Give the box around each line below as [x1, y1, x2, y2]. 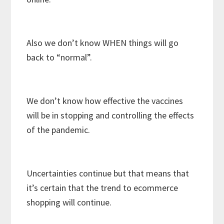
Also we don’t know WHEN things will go [26, 37, 179, 49]
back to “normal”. [26, 51, 92, 63]
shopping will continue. [26, 196, 112, 208]
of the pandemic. [26, 124, 90, 136]
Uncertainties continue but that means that [26, 167, 189, 179]
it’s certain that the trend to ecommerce [26, 182, 178, 194]
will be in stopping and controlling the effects [26, 109, 194, 121]
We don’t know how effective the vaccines [26, 95, 183, 107]
